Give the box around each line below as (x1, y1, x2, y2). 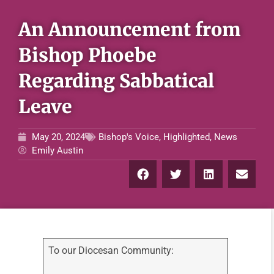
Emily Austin (32, 145, 83, 157)
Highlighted (163, 131, 210, 143)
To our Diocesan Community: (48, 245, 174, 257)
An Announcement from (18, 18, 240, 42)
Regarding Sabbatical (18, 69, 214, 93)
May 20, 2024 (32, 131, 85, 143)
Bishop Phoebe (18, 43, 157, 67)
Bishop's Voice (98, 131, 159, 143)
